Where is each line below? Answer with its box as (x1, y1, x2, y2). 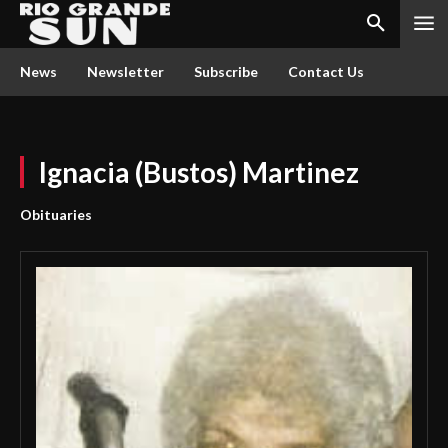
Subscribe (194, 63, 258, 80)
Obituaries (20, 206, 92, 223)
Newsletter (87, 63, 164, 80)
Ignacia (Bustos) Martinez (39, 155, 359, 189)
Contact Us (288, 63, 364, 80)
